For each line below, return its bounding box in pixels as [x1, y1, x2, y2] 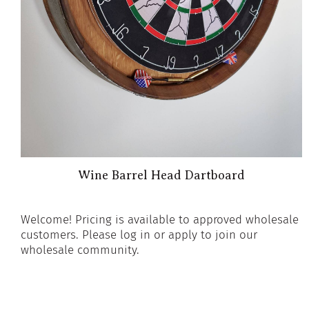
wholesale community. [21, 242, 139, 257]
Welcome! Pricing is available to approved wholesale [21, 212, 299, 227]
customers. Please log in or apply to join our [21, 227, 257, 242]
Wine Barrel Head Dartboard [77, 168, 245, 182]
